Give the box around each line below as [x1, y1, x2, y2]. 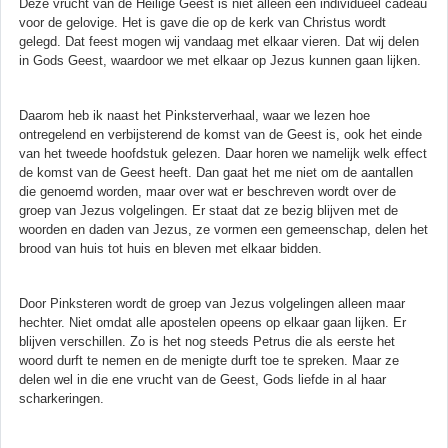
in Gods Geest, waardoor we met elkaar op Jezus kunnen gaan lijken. [19, 52, 421, 68]
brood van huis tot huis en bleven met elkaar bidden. [19, 240, 322, 256]
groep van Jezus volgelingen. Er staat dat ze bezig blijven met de [19, 202, 398, 218]
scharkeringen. [19, 390, 104, 406]
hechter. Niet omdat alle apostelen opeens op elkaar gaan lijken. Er [19, 314, 406, 330]
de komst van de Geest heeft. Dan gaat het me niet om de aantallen [19, 164, 413, 180]
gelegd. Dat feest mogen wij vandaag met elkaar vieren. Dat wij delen [19, 33, 419, 49]
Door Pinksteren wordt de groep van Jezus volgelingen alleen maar [19, 295, 405, 311]
